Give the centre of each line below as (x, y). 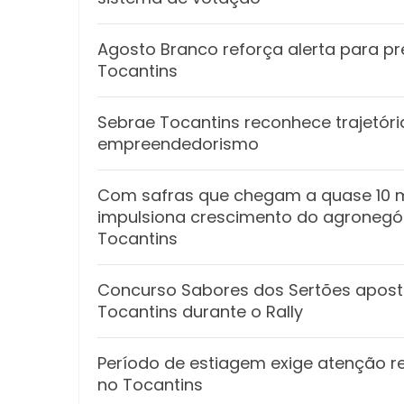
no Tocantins (150, 384)
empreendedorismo (178, 143)
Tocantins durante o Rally (200, 311)
